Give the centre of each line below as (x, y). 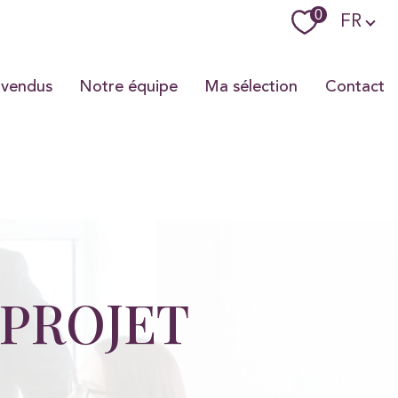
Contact (354, 86)
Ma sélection (251, 86)
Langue (367, 13)
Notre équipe (129, 86)
